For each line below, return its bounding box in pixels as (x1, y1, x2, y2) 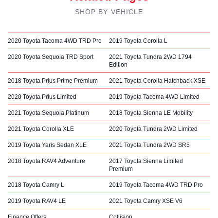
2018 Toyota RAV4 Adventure (8, 157, 85, 164)
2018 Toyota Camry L (8, 181, 64, 188)
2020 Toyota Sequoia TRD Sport (8, 53, 93, 60)
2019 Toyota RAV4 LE (8, 197, 66, 204)
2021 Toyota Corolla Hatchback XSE (109, 77, 205, 84)
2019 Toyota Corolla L (109, 37, 167, 44)
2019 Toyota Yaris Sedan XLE (8, 141, 87, 148)
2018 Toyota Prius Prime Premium (8, 77, 98, 84)
